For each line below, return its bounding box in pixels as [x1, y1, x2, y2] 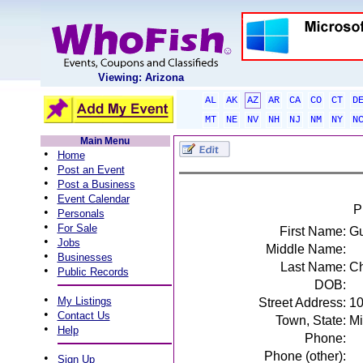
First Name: [279, 224, 346, 238]
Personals [57, 207, 105, 220]
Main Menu [80, 135, 130, 147]
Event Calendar [57, 193, 130, 205]
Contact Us [57, 310, 110, 322]
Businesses [57, 251, 113, 263]
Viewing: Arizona [97, 71, 184, 83]
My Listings [57, 295, 112, 307]
